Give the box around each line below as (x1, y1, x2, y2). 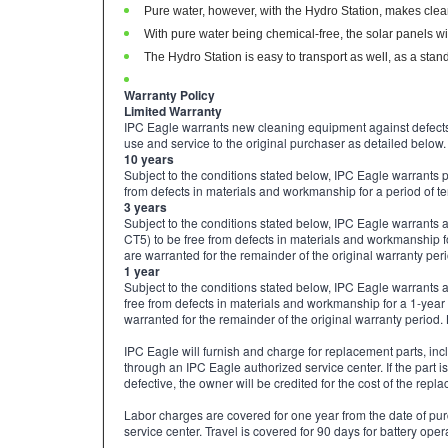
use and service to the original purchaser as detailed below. (124, 143, 446, 160)
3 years (124, 207, 167, 225)
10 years (124, 159, 174, 177)
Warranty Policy (124, 95, 215, 113)
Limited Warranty (124, 111, 222, 129)
